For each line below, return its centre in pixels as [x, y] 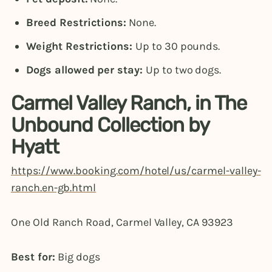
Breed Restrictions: [76, 22]
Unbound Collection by [110, 124]
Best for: [35, 257]
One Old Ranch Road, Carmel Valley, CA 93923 [122, 223]
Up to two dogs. [183, 70]
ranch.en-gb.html [54, 187]
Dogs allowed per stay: [86, 70]
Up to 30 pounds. [178, 46]
